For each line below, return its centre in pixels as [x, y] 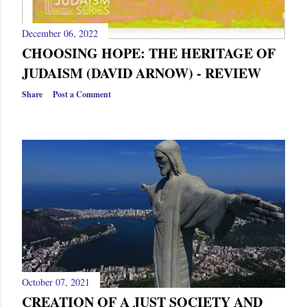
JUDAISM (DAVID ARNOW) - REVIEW [142, 73]
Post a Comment [82, 95]
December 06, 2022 [60, 34]
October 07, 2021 [56, 282]
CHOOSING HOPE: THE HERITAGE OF [149, 53]
